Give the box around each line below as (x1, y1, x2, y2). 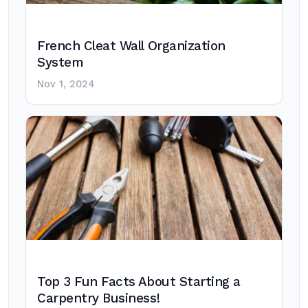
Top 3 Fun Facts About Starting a (37, 274, 241, 289)
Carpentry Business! (37, 291, 160, 306)
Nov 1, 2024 (37, 78, 95, 90)
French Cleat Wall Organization (37, 38, 225, 54)
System (37, 55, 84, 70)
